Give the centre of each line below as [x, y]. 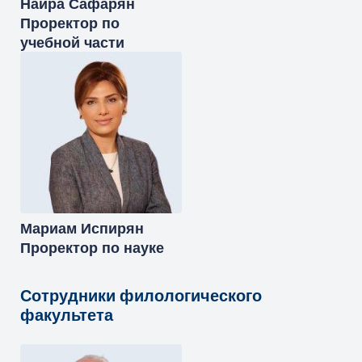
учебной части [72, 42]
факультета [67, 315]
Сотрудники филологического [141, 296]
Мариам [48, 228]
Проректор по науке [92, 248]
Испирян [112, 228]
